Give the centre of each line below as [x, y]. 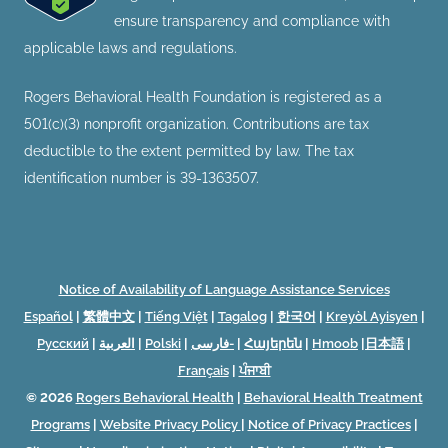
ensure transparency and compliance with [252, 21]
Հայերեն [273, 343]
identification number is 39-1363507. [141, 178]
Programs [60, 424]
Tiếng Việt [176, 316]
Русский [63, 343]
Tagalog [242, 316]
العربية [117, 343]
